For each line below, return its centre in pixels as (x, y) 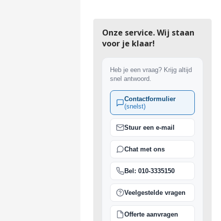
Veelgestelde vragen (155, 193)
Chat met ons (144, 149)
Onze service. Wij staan (148, 33)
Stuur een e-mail (149, 128)
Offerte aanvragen (151, 214)
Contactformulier (150, 99)
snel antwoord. (130, 79)
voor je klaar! (128, 43)
